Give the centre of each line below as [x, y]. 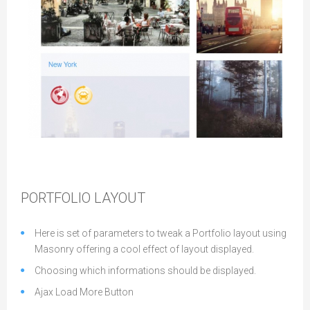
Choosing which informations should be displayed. [145, 271]
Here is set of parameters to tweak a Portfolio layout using [161, 233]
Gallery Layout [81, 130]
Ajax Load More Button [84, 292]
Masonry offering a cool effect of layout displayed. [144, 249]
